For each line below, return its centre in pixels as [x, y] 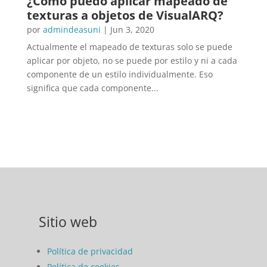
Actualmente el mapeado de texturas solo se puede [129, 46]
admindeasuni [72, 29]
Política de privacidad [90, 251]
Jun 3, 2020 [132, 29]
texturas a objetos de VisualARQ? [125, 15]
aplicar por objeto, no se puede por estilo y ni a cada [132, 60]
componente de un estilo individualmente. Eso [119, 74]
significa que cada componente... [92, 88]
